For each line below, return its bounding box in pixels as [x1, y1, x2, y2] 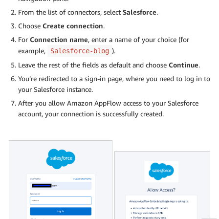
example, [18, 46, 47, 55]
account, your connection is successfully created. [18, 109, 164, 118]
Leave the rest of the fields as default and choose [18, 61, 169, 69]
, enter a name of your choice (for [88, 35, 189, 44]
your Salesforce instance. [18, 85, 93, 94]
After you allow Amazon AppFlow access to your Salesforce [18, 99, 198, 108]
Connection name [30, 35, 88, 44]
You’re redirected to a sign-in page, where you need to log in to [18, 74, 210, 83]
